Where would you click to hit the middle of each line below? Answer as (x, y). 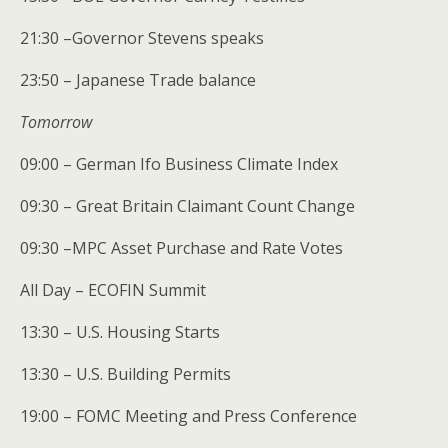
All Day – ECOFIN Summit (113, 289)
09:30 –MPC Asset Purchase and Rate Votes (181, 247)
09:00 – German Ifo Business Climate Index (179, 163)
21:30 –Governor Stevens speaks (142, 37)
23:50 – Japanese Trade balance (138, 79)
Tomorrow (56, 121)
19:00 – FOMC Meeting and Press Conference (188, 415)
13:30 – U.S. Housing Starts (120, 331)
